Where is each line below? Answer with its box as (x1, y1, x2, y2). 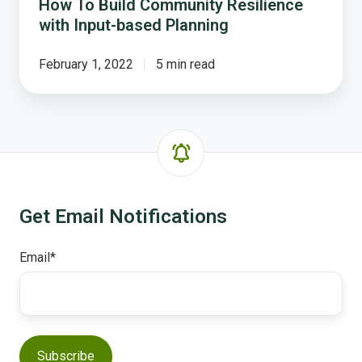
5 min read (155, 57, 215, 73)
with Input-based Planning (39, 15, 229, 36)
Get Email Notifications (19, 205, 227, 229)
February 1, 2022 (39, 57, 133, 73)
